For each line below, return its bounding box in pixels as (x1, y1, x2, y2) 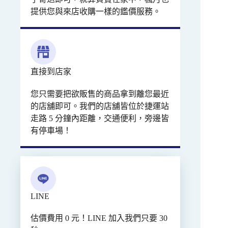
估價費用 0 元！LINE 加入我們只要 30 (31, 214, 167, 223)
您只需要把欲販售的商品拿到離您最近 (31, 90, 169, 99)
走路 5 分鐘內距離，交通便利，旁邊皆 (31, 114, 169, 123)
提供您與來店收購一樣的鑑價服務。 (31, 7, 161, 16)
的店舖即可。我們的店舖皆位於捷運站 (31, 102, 169, 111)
